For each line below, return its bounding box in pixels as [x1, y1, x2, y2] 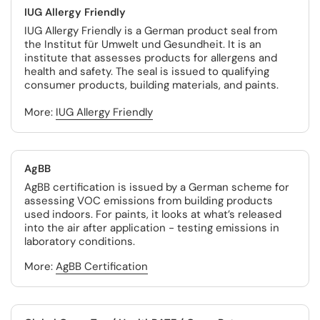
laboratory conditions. [24, 234, 135, 249]
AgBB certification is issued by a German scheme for [24, 180, 289, 194]
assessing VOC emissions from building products [24, 194, 273, 208]
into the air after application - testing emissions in [24, 221, 279, 235]
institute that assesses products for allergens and [24, 51, 277, 65]
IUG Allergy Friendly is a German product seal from [24, 24, 277, 38]
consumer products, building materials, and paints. [24, 78, 279, 92]
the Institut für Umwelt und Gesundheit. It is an [24, 37, 261, 51]
